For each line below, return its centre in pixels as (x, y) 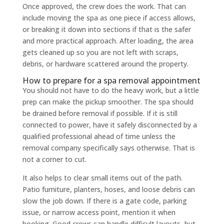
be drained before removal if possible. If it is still (100, 113)
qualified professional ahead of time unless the (99, 136)
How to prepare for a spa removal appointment (111, 80)
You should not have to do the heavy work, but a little (110, 90)
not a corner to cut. (54, 159)
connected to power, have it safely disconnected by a (109, 124)
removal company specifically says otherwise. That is (108, 147)
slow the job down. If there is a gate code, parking (104, 200)
